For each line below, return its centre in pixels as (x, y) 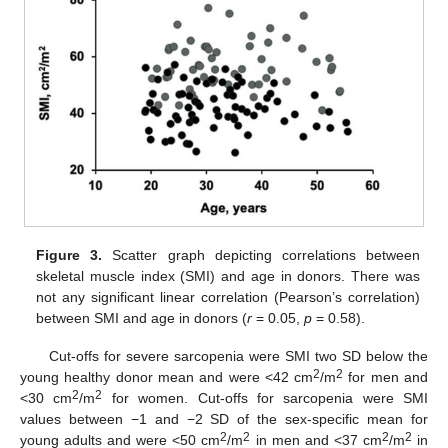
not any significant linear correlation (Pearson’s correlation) (228, 296)
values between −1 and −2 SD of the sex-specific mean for (224, 418)
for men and (386, 376)
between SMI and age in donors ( (142, 317)
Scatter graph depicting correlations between (261, 254)
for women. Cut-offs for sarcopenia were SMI (265, 397)
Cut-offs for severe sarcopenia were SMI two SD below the (238, 355)
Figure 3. (69, 254)
